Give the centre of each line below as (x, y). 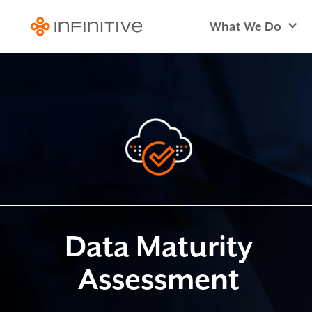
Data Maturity (159, 246)
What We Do (246, 26)
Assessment (159, 279)
